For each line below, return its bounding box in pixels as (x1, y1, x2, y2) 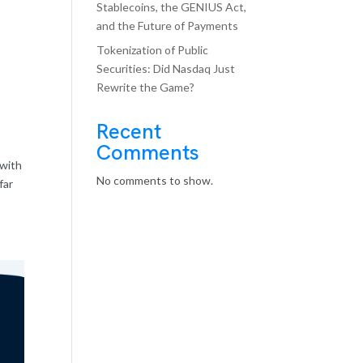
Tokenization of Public (96, 43, 209, 57)
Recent (96, 117, 162, 145)
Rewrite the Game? (96, 80, 195, 94)
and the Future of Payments (96, 19, 239, 32)
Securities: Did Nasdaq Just (96, 62, 236, 75)
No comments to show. (96, 173, 214, 187)
